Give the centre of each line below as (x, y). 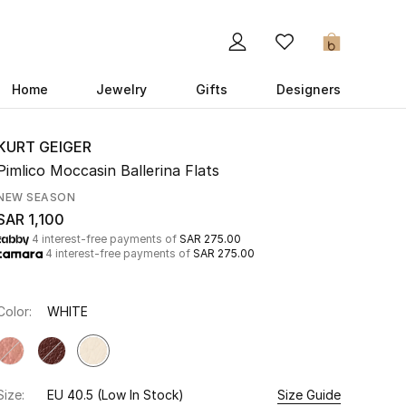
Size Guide (309, 395)
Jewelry (122, 89)
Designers (308, 89)
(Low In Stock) (140, 395)
